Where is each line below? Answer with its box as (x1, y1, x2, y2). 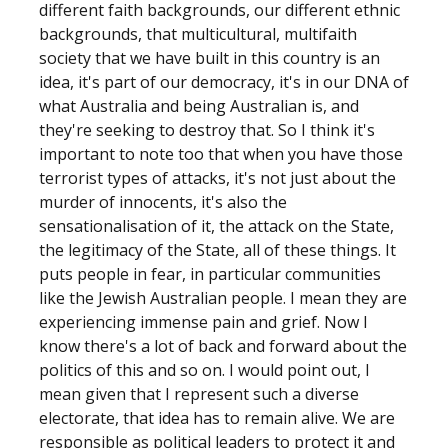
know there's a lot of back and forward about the (39, 335, 407, 357)
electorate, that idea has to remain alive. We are (39, 407, 395, 429)
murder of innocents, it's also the (39, 191, 287, 213)
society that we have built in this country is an (39, 47, 380, 69)
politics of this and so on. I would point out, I (39, 359, 370, 381)
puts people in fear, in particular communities (39, 263, 381, 285)
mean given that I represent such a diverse (39, 383, 359, 405)
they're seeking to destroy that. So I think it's (39, 119, 375, 141)
